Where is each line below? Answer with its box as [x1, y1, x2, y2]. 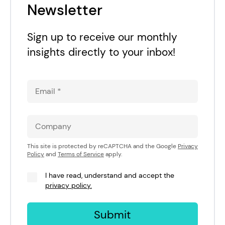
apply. [104, 150, 122, 158]
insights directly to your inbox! [27, 45, 175, 59]
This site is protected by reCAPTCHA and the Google [27, 142, 178, 150]
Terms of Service [58, 150, 104, 158]
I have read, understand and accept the [45, 170, 174, 180]
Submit [94, 207, 131, 222]
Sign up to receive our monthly [27, 30, 177, 44]
